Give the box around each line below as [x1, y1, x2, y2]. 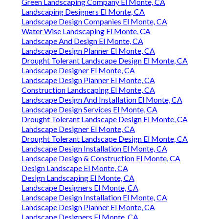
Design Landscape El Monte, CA [22, 163, 128, 173]
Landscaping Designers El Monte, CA [22, 7, 145, 17]
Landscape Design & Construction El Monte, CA [22, 153, 180, 163]
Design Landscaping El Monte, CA [22, 173, 134, 183]
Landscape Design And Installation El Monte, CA [22, 95, 182, 105]
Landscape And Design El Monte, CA [22, 36, 143, 46]
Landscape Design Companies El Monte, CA [22, 17, 167, 26]
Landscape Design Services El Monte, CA [22, 105, 157, 114]
